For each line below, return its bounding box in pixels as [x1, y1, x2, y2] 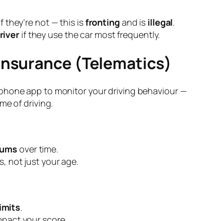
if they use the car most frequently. [19, 29, 160, 41]
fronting [85, 16, 120, 29]
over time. [17, 143, 59, 155]
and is [119, 16, 148, 29]
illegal [147, 16, 173, 29]
